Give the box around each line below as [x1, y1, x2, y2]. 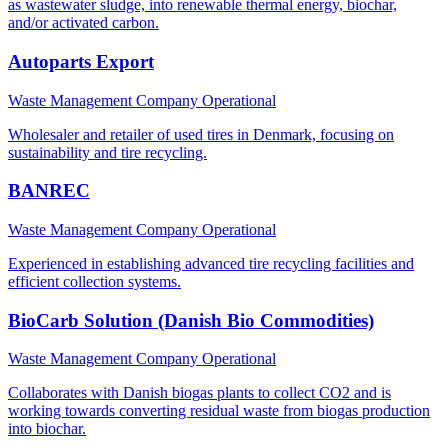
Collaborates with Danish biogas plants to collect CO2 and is [8, 384, 391, 402]
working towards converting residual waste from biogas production [8, 402, 430, 420]
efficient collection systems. [8, 272, 181, 290]
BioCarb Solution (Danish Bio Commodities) [8, 309, 374, 331]
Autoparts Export [8, 50, 154, 72]
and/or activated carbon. [8, 14, 159, 32]
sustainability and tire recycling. [8, 143, 207, 161]
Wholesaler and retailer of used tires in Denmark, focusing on [8, 125, 394, 143]
